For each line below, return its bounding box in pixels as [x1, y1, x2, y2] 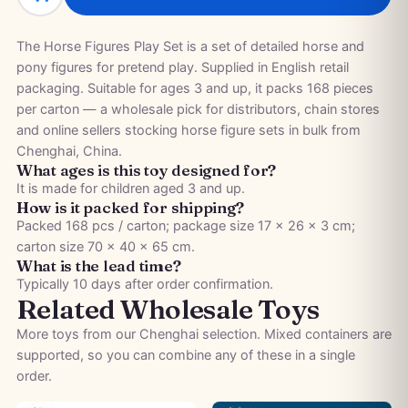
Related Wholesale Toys [15, 292, 320, 326]
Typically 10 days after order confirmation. [15, 276, 273, 292]
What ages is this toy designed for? [15, 160, 277, 179]
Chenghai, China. [15, 143, 122, 159]
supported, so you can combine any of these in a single [15, 347, 355, 363]
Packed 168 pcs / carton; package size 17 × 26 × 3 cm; [15, 218, 355, 234]
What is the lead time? [15, 256, 181, 275]
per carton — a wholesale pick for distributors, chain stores [15, 101, 380, 117]
